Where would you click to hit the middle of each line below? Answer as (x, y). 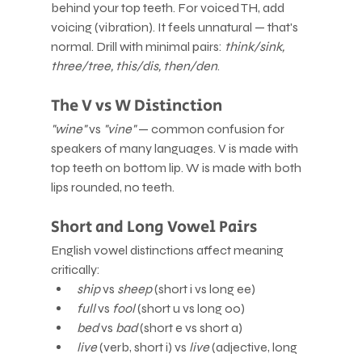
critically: (75, 269)
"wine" (68, 128)
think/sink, (255, 46)
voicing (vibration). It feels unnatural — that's (175, 27)
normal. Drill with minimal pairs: (137, 46)
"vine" (119, 128)
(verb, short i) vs (143, 347)
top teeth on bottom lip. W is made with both (177, 167)
